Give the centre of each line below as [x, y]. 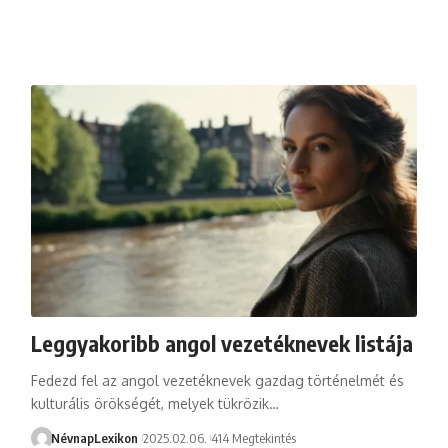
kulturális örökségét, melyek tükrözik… [154, 403]
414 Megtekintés [253, 437]
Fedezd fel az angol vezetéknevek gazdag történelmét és [217, 380]
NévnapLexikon [95, 437]
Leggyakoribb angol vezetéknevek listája [221, 342]
